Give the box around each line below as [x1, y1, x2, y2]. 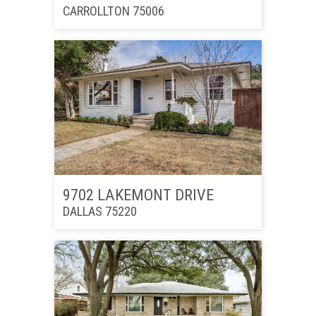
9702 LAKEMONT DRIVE [62, 186, 214, 205]
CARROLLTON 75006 [62, 4, 164, 19]
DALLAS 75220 [62, 204, 137, 219]
